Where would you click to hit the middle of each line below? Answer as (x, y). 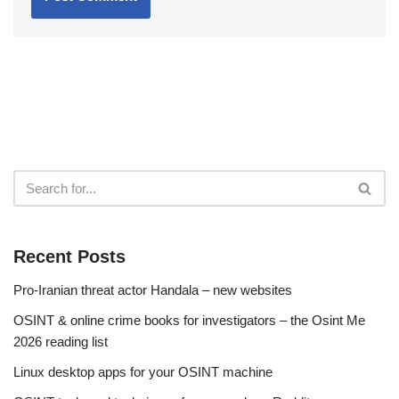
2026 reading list (61, 341)
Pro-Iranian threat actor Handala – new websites (153, 289)
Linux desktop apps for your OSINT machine (143, 371)
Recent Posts (69, 256)
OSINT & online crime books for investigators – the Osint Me (189, 320)
